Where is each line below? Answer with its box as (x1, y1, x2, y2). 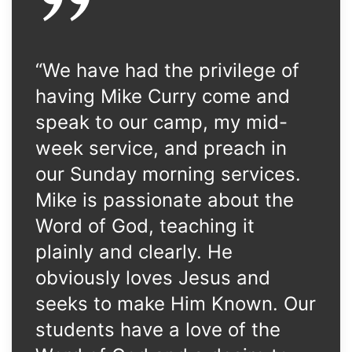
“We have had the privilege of (35, 59, 299, 82)
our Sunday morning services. (35, 163, 301, 185)
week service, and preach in (35, 137, 287, 159)
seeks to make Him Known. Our (35, 292, 316, 315)
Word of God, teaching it (35, 214, 255, 237)
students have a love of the (35, 318, 280, 341)
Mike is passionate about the (35, 189, 294, 211)
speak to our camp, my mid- (35, 111, 288, 134)
